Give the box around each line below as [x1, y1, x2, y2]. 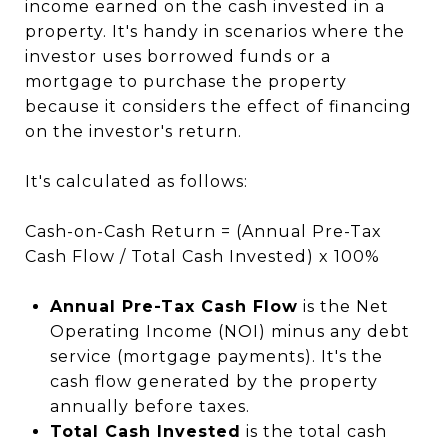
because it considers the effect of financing [25, 97, 412, 116]
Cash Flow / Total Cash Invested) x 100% [25, 247, 380, 266]
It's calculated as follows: [25, 172, 248, 191]
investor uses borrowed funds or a [25, 47, 331, 66]
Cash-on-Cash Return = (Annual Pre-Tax [25, 222, 382, 241]
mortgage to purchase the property [25, 72, 347, 91]
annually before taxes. [49, 397, 250, 416]
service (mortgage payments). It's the [49, 347, 383, 366]
